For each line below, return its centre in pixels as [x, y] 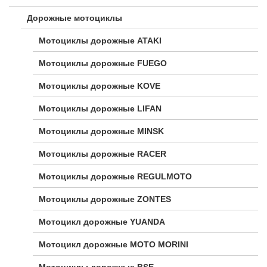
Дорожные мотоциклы [74, 18]
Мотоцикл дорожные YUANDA [102, 222]
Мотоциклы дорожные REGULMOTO [115, 177]
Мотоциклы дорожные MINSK [101, 131]
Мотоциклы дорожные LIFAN [100, 109]
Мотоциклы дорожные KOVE [100, 86]
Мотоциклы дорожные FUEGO [103, 63]
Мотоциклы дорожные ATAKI [100, 41]
